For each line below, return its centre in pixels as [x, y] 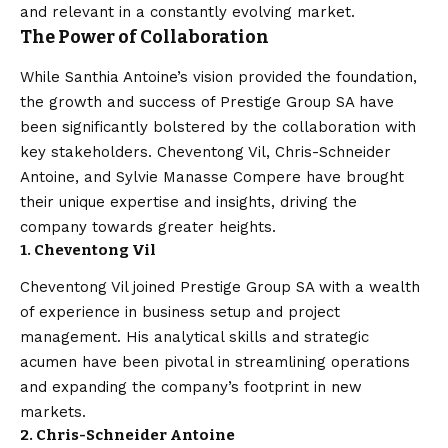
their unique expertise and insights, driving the [188, 201]
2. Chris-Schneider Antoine [127, 434]
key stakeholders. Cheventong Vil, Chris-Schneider [205, 151]
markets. [53, 411]
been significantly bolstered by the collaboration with [218, 126]
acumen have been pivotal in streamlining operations [215, 361]
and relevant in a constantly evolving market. [187, 12]
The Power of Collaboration [144, 37]
